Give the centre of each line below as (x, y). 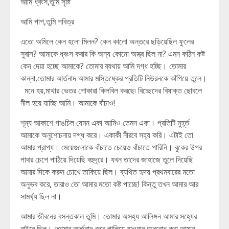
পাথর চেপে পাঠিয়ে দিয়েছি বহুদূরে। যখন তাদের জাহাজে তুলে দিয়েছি (107, 159)
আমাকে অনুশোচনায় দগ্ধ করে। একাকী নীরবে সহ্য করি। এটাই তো (107, 135)
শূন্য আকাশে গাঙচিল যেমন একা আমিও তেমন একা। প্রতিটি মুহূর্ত (105, 123)
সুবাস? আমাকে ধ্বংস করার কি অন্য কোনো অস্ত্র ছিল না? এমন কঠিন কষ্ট (113, 54)
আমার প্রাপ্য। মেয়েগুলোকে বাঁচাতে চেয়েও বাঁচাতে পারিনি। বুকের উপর (111, 147)
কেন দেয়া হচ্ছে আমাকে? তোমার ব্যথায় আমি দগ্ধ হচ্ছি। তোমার (103, 66)
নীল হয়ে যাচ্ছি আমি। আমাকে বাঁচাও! (68, 103)
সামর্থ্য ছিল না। (42, 196)
